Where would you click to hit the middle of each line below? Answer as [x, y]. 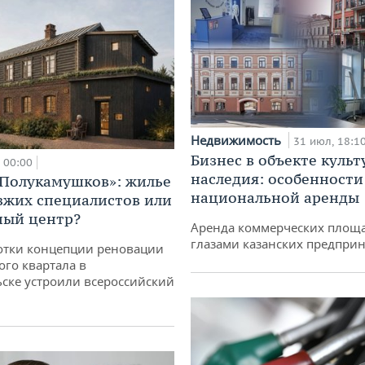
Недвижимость [237, 141]
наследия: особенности [277, 179]
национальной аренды [275, 198]
